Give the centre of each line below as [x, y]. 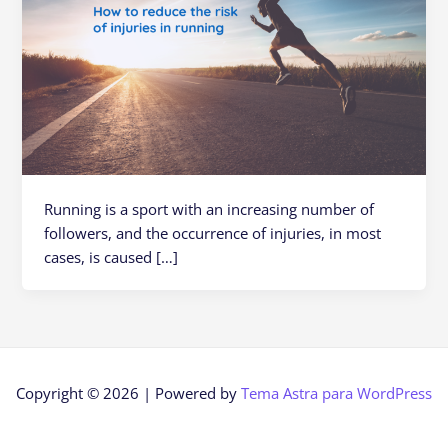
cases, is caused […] [111, 256]
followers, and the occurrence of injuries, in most [213, 232]
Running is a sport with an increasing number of [209, 208]
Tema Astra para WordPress [336, 393]
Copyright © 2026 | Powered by [128, 393]
